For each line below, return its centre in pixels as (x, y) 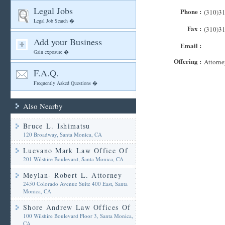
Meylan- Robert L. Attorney (73, 175)
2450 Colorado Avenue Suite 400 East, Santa (75, 184)
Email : (191, 45)
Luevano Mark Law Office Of (76, 150)
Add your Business (68, 42)
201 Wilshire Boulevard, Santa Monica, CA (73, 159)
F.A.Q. (46, 73)
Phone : (191, 11)
